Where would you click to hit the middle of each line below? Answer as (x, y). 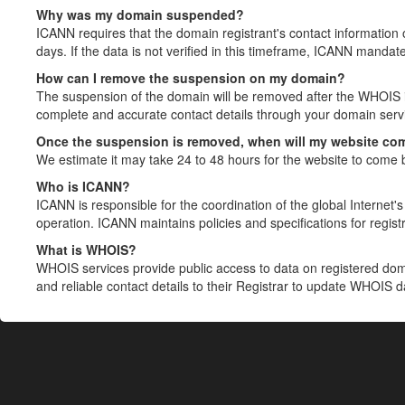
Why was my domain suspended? (140, 14)
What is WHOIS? (86, 250)
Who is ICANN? (83, 186)
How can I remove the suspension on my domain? (191, 78)
